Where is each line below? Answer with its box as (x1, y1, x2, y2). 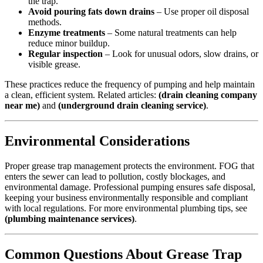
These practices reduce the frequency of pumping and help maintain (5, 79, 255, 90)
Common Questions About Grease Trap (5, 246, 242, 262)
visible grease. (28, 59, 80, 70)
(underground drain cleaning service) (58, 100, 206, 111)
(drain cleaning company (159, 90, 257, 100)
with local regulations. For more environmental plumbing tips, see (5, 203, 247, 214)
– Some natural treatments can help (105, 28, 237, 38)
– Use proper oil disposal (154, 6, 249, 17)
